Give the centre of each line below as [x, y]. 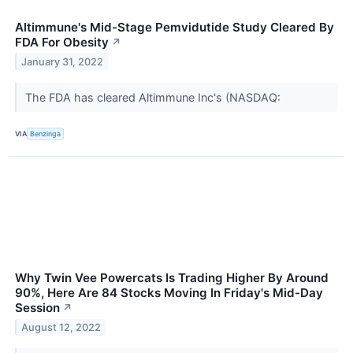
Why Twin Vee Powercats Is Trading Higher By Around [172, 277]
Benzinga [46, 134]
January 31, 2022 [63, 61]
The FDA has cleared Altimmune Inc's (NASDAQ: [154, 97]
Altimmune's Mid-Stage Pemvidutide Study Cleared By [175, 27]
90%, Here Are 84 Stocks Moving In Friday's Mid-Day [169, 292]
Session [37, 307]
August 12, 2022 [61, 327]
